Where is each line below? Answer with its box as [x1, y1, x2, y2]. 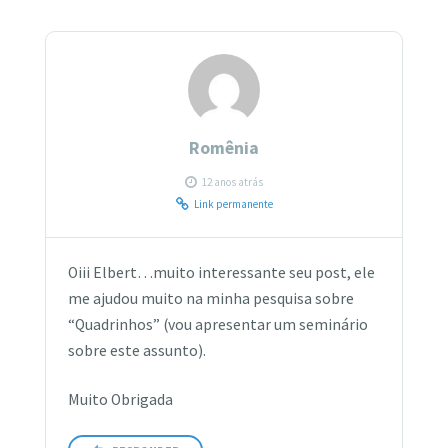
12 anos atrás [202, 174, 263, 189]
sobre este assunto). [68, 341, 207, 361]
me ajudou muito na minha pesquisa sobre [68, 289, 355, 309]
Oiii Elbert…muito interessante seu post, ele [68, 263, 376, 283]
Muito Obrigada [68, 389, 174, 409]
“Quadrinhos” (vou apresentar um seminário [68, 315, 369, 335]
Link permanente [193, 196, 273, 211]
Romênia [189, 137, 259, 160]
